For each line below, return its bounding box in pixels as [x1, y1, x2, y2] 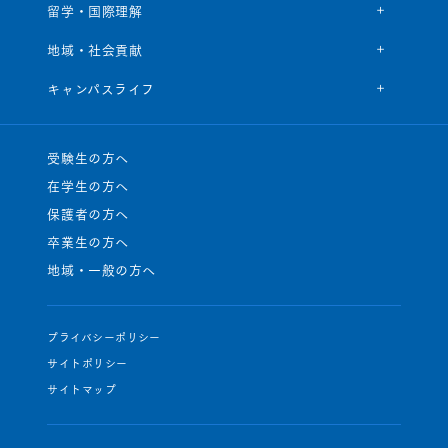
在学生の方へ [47, 174, 129, 195]
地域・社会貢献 [47, 38, 143, 59]
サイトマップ [47, 379, 117, 398]
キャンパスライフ [47, 77, 155, 98]
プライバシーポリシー [47, 327, 161, 346]
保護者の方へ [47, 202, 129, 223]
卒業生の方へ [47, 230, 129, 251]
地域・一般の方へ [47, 258, 156, 279]
